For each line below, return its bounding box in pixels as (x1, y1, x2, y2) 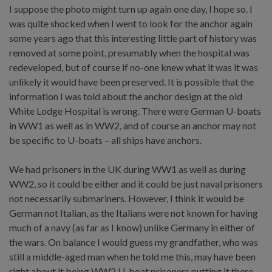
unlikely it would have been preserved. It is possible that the (9, 75, 254, 87)
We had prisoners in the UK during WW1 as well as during (9, 163, 246, 175)
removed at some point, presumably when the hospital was (9, 46, 250, 58)
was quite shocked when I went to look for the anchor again (9, 17, 253, 29)
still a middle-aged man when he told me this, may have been (9, 250, 256, 262)
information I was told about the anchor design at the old (9, 90, 242, 102)
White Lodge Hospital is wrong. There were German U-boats (9, 104, 261, 117)
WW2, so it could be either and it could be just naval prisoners (9, 177, 263, 189)
